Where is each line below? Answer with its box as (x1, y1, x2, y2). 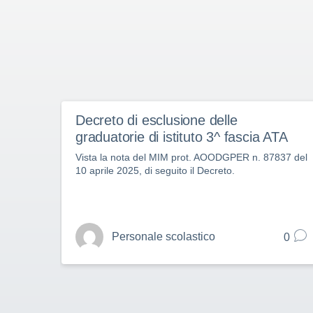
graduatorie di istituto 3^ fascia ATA (75, 129, 288, 145)
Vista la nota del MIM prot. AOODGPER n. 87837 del (75, 152, 307, 163)
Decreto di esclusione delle (75, 112, 238, 128)
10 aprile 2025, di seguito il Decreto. (75, 165, 235, 176)
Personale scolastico (112, 231, 215, 242)
